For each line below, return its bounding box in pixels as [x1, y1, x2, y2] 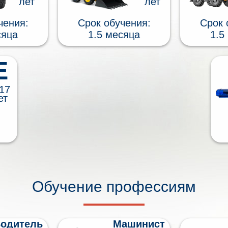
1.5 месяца [88, 28, 140, 40]
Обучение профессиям [32, 178, 196, 195]
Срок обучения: [77, 17, 151, 28]
